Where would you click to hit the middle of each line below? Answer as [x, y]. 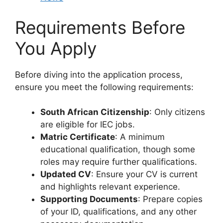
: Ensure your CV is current [144, 174]
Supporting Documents [89, 199]
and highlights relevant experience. [110, 187]
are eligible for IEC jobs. [88, 125]
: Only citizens [177, 112]
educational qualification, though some [118, 150]
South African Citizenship [95, 112]
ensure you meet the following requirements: [104, 87]
